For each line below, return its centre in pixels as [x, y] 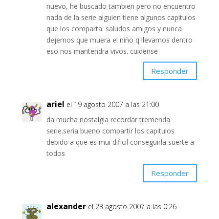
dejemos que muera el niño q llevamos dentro [119, 40]
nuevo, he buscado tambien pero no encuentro [121, 6]
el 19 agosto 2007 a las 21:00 [112, 105]
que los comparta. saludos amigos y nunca [114, 29]
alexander [66, 207]
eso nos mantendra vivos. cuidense [102, 51]
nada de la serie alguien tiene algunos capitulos [121, 18]
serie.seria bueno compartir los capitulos [110, 131]
